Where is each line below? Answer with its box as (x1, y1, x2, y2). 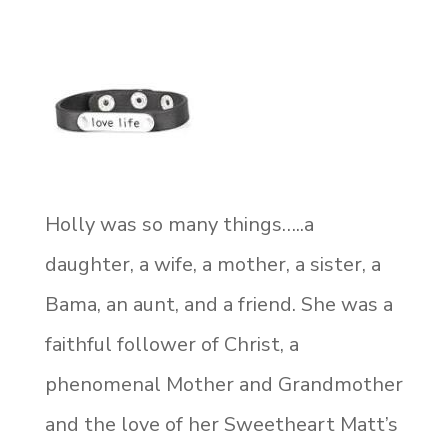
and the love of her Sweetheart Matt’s (44, 410, 398, 438)
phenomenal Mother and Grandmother (44, 370, 403, 398)
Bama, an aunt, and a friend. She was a (44, 290, 393, 318)
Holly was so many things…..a (44, 210, 314, 238)
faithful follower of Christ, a (44, 330, 299, 358)
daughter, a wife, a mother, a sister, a (44, 250, 381, 278)
